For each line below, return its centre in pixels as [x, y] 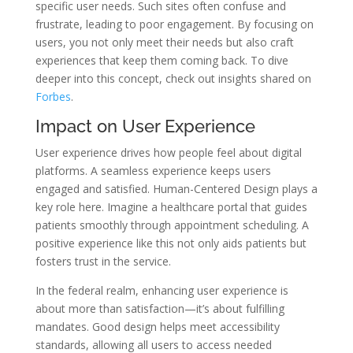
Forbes [53, 96]
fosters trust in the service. [103, 261]
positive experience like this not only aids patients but [171, 243]
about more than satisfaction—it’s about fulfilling [160, 308]
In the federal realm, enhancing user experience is [162, 290]
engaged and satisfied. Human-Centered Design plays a [176, 188]
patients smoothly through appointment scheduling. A [172, 225]
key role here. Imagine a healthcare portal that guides [171, 206]
